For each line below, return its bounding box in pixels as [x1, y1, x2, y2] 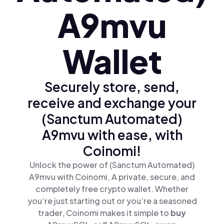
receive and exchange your [27, 94, 196, 111]
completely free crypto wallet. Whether [35, 183, 188, 194]
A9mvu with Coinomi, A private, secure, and [29, 171, 195, 182]
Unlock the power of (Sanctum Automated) [29, 159, 194, 170]
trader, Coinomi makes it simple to [38, 207, 170, 218]
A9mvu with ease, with [41, 126, 182, 143]
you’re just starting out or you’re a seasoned [27, 195, 197, 206]
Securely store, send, [44, 78, 179, 95]
